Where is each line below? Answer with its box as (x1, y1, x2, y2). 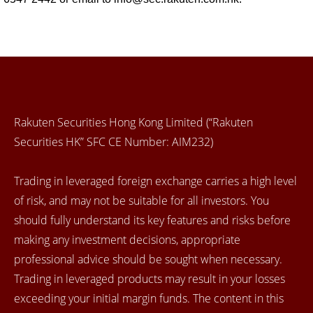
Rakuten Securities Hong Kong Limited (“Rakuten (14, 114, 253, 130)
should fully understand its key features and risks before (14, 212, 291, 228)
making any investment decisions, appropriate (14, 231, 240, 247)
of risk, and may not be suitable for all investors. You (14, 192, 269, 208)
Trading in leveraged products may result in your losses (14, 270, 285, 286)
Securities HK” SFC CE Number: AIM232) (14, 133, 213, 150)
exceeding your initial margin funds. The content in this (14, 290, 284, 306)
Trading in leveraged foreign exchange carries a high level (14, 173, 297, 189)
